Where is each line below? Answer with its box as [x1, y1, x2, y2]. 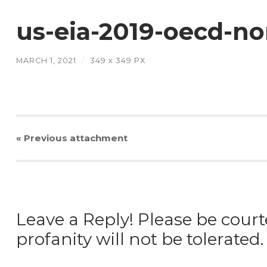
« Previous [15, 132, 67, 144]
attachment [67, 132, 128, 144]
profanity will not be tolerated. [15, 229, 263, 250]
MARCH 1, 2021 [15, 56, 76, 66]
